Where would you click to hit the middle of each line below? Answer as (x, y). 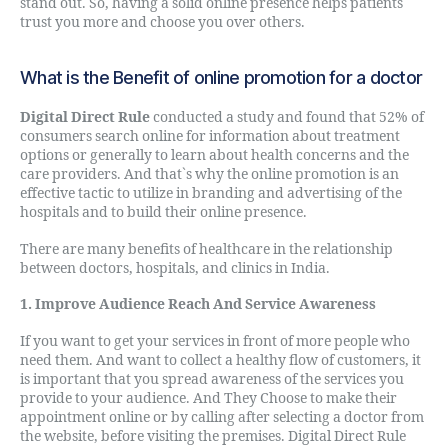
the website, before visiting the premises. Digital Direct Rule (213, 436)
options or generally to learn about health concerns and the (214, 155)
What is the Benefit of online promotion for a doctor (221, 77)
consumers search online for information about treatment (210, 136)
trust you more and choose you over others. (162, 22)
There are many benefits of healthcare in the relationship (206, 249)
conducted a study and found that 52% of (287, 117)
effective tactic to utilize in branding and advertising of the (211, 193)
